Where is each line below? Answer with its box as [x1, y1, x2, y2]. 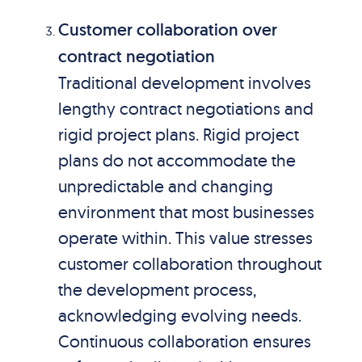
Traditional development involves [57, 72, 311, 93]
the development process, [57, 279, 256, 300]
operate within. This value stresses [57, 227, 313, 248]
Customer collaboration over [57, 19, 277, 40]
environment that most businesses [57, 201, 314, 222]
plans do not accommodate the [57, 149, 296, 170]
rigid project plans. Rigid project [57, 124, 299, 145]
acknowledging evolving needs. [57, 305, 301, 326]
